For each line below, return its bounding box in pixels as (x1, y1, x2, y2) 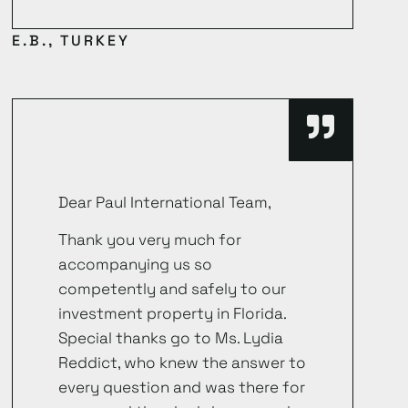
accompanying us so (58, 254, 213, 275)
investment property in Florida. (58, 303, 287, 324)
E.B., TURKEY (12, 30, 131, 50)
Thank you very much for (58, 229, 242, 250)
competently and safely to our (58, 279, 287, 300)
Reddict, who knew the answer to (58, 352, 307, 373)
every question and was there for (58, 377, 306, 398)
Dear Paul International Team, (58, 191, 272, 212)
